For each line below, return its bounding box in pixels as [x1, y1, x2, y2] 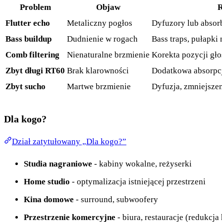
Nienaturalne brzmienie [67, 50, 150, 60]
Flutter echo [5, 18, 50, 28]
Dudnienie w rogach [67, 34, 138, 44]
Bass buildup [5, 34, 52, 44]
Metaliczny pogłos [67, 18, 132, 28]
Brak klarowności [67, 66, 129, 76]
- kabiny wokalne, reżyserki [92, 159, 192, 169]
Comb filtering [5, 50, 59, 60]
